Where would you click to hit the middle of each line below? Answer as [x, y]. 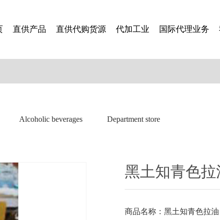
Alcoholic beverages [51, 119]
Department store [134, 119]
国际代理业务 [184, 29]
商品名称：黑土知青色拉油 [172, 211]
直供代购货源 [81, 29]
